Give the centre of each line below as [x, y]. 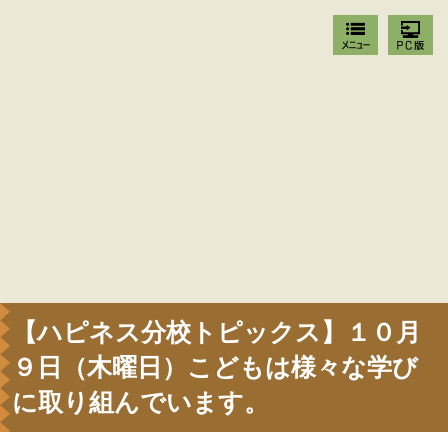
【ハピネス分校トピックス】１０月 [216, 332]
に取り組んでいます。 [140, 402]
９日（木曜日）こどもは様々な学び [215, 367]
